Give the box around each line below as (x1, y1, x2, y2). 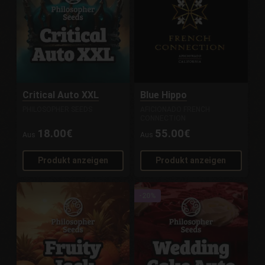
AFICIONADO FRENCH (140, 105, 211, 114)
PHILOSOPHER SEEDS (22, 105, 93, 114)
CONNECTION (140, 114, 186, 123)
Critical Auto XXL (22, 89, 99, 101)
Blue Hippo (140, 89, 188, 101)
